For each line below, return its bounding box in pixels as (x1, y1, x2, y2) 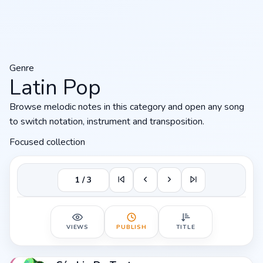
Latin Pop (9, 73, 101, 102)
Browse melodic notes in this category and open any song (9, 100, 244, 113)
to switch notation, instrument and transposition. (9, 115, 204, 128)
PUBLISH (116, 223, 147, 231)
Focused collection (9, 136, 85, 149)
